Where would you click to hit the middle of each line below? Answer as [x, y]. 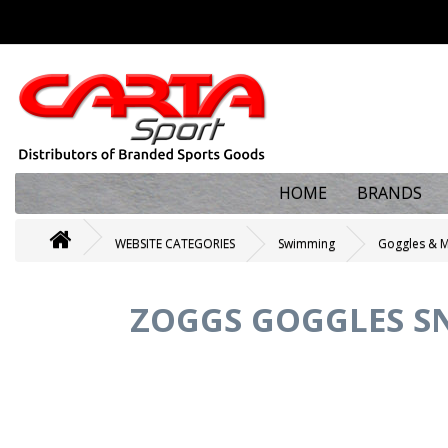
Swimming [306, 243]
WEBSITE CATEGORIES [175, 243]
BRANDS [389, 193]
